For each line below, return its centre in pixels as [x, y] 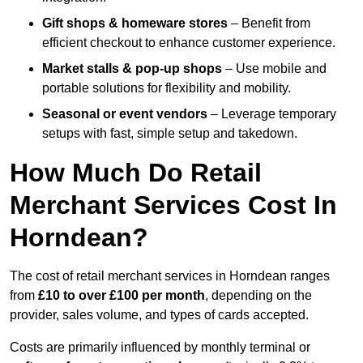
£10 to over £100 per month [122, 296]
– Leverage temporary [272, 114]
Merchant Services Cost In [173, 205]
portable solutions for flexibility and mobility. [167, 88]
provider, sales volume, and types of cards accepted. [159, 315]
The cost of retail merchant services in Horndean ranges [170, 276]
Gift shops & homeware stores [135, 23]
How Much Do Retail [136, 173]
